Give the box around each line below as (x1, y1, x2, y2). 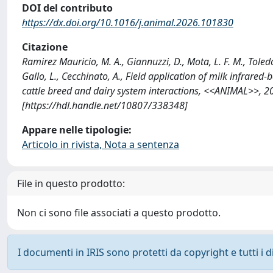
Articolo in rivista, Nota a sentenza (22, 138, 179, 151)
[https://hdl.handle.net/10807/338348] (22, 99, 188, 112)
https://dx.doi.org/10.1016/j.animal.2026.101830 (22, 16, 233, 29)
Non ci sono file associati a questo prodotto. (17, 206, 221, 219)
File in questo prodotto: (17, 177, 125, 190)
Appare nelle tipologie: (22, 123, 132, 136)
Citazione (22, 40, 68, 54)
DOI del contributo (22, 1, 113, 15)
